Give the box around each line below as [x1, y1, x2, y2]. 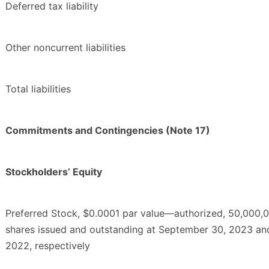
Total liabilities [5, 83, 71, 95]
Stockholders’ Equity [5, 166, 102, 178]
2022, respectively [5, 240, 90, 252]
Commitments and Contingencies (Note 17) [5, 124, 210, 137]
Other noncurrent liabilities [5, 41, 125, 54]
